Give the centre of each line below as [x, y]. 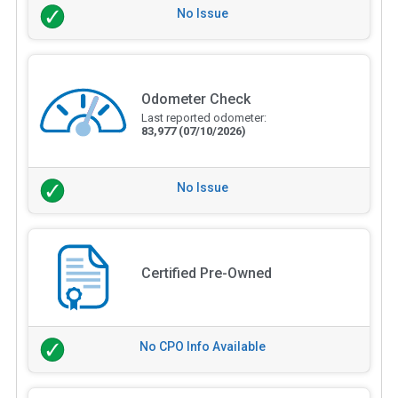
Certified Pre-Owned [206, 273]
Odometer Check [195, 99]
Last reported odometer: [203, 118]
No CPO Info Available [203, 346]
